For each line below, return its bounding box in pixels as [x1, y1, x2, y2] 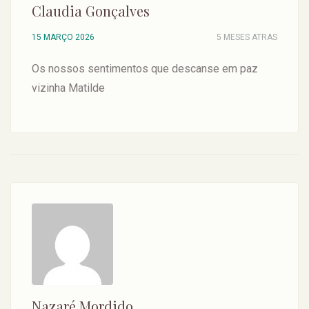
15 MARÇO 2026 [32, 32, 94, 42]
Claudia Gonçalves [32, 1, 150, 20]
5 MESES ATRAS [217, 32, 277, 42]
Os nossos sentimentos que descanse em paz [32, 62, 258, 75]
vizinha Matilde [32, 81, 105, 94]
